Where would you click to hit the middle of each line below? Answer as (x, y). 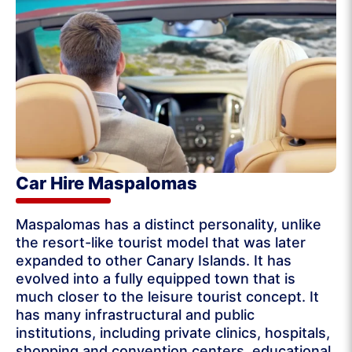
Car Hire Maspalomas (106, 183)
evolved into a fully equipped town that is (156, 279)
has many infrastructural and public (135, 315)
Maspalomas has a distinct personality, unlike (169, 225)
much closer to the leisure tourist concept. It (167, 297)
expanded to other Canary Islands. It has (154, 261)
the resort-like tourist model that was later (161, 243)
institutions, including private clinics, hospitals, (173, 333)
